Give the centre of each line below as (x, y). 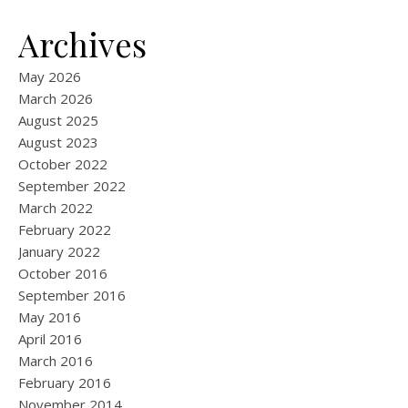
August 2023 (58, 142)
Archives (82, 44)
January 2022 (59, 251)
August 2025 (58, 120)
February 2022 (65, 229)
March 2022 (56, 208)
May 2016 (50, 317)
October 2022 (63, 164)
